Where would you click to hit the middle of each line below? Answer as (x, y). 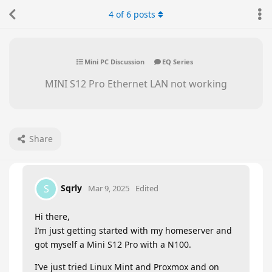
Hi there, (52, 216)
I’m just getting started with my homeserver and (133, 230)
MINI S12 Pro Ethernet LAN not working (136, 84)
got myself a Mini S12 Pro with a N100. (113, 244)
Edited (147, 188)
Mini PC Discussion (114, 61)
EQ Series (177, 61)
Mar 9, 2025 (109, 188)
